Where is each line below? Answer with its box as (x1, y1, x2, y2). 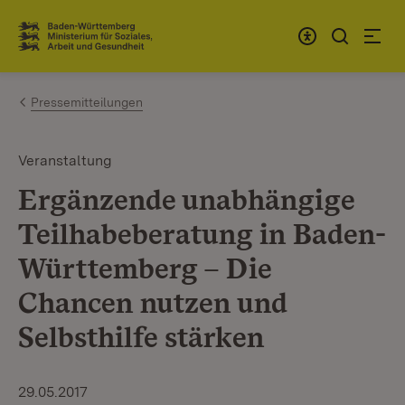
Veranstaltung (18, 152, 112, 169)
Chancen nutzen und (18, 285, 287, 320)
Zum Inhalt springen (45, 19, 193, 38)
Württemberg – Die (18, 250, 271, 286)
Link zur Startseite (18, 33, 151, 53)
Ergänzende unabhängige (18, 182, 354, 217)
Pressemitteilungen (31, 95, 143, 109)
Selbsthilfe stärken (18, 319, 264, 354)
